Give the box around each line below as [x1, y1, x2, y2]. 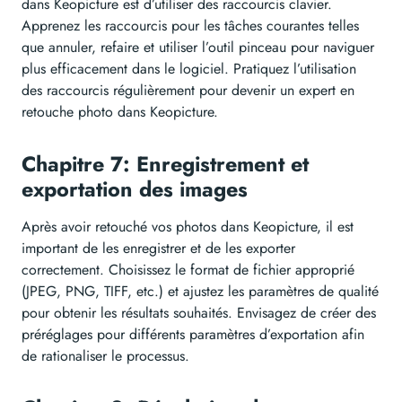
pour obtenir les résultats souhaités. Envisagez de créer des [22, 302, 376, 324]
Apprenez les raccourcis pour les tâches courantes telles [22, 15, 359, 37]
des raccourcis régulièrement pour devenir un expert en [22, 80, 354, 101]
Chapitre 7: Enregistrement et [22, 149, 309, 180]
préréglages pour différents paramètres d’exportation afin [22, 324, 364, 345]
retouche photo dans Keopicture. [22, 101, 218, 123]
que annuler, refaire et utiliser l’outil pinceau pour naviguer [22, 37, 374, 58]
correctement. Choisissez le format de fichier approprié [22, 259, 354, 281]
